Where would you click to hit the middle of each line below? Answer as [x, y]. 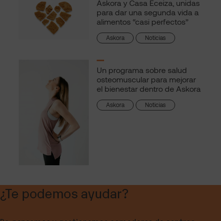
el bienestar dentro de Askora [149, 89]
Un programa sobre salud [142, 70]
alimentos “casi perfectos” [143, 22]
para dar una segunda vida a [148, 12]
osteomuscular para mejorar [147, 79]
